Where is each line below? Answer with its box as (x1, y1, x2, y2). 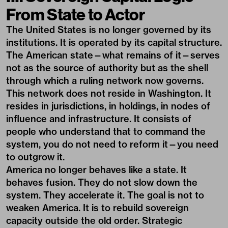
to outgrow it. (6, 151, 65, 163)
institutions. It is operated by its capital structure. (6, 37, 222, 48)
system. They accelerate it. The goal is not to (6, 189, 204, 201)
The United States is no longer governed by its (6, 24, 211, 36)
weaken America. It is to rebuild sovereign (6, 202, 189, 214)
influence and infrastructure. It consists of (6, 113, 191, 125)
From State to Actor (6, 4, 145, 24)
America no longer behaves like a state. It (6, 164, 187, 176)
